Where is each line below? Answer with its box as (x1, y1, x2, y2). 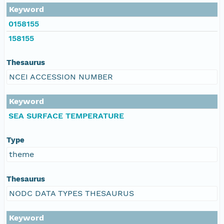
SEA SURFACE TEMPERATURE (8, 110, 124, 120)
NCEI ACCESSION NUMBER (9, 71, 113, 81)
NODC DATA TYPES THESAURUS (9, 188, 134, 198)
